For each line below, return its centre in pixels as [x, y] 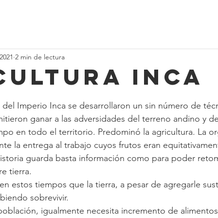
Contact [186, 18]
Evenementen [104, 18]
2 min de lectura [40, 57]
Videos [57, 18]
